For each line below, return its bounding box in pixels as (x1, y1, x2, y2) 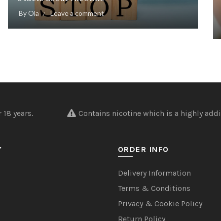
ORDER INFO (117, 145, 169, 154)
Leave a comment (50, 9, 104, 18)
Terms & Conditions (117, 184, 190, 193)
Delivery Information (117, 168, 191, 178)
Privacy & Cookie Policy (117, 199, 202, 209)
